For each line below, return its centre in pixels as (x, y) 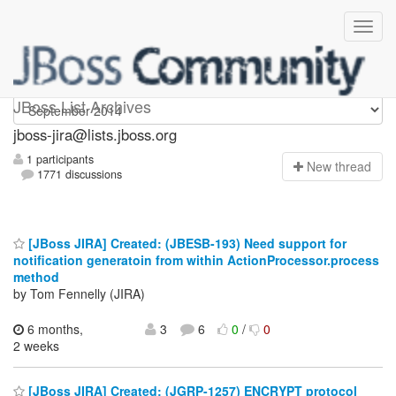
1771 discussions (78, 175)
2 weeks (36, 345)
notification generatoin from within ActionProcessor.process (196, 259)
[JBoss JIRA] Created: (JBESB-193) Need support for (186, 243)
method (36, 276)
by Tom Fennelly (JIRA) (79, 293)
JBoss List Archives (82, 106)
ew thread (343, 167)
